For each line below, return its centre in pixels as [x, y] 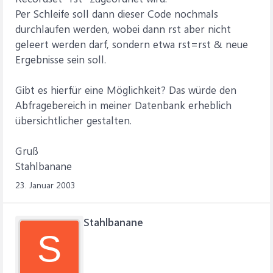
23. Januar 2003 [45, 185]
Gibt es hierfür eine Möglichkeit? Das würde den [126, 90]
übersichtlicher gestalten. [73, 120]
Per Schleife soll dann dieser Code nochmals [117, 13]
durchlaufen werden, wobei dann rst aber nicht [123, 29]
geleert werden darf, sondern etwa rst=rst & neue [132, 44]
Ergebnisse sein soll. [61, 59]
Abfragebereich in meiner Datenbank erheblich [123, 105]
